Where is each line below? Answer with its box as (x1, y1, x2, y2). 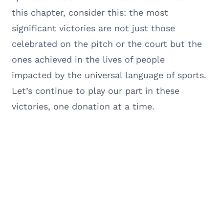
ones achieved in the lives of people (12, 54, 165, 65)
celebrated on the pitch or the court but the (12, 38, 202, 49)
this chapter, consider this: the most (12, 7, 168, 18)
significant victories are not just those (12, 22, 175, 33)
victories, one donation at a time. (12, 101, 154, 111)
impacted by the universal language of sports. (12, 69, 206, 80)
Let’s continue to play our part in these (12, 85, 179, 96)
